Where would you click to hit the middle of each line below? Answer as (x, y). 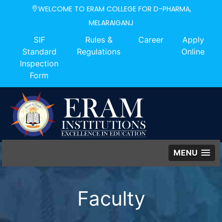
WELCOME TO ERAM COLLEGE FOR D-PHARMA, (114, 9)
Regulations (99, 52)
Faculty (111, 198)
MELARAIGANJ (111, 23)
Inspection (39, 63)
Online (193, 52)
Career (151, 40)
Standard (39, 52)
